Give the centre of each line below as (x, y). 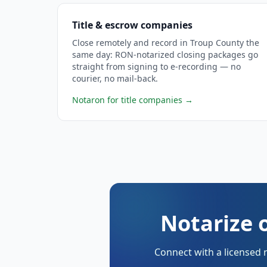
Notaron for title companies (127, 100)
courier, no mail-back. (115, 78)
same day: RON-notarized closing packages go (165, 55)
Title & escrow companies (132, 25)
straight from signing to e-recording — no (156, 66)
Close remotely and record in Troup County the (166, 43)
